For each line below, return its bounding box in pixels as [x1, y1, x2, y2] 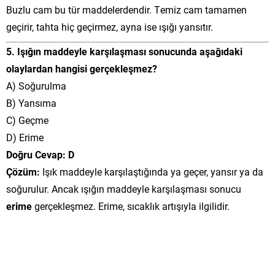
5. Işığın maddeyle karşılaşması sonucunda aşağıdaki [6, 44, 242, 58]
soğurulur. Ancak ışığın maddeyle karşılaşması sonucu [6, 182, 241, 195]
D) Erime [6, 130, 44, 144]
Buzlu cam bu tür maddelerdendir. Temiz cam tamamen [6, 2, 247, 16]
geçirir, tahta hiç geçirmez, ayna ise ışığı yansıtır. [6, 20, 213, 33]
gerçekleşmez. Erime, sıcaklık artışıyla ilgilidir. [32, 199, 230, 212]
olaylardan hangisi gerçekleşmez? [6, 61, 157, 75]
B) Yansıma [6, 96, 56, 109]
